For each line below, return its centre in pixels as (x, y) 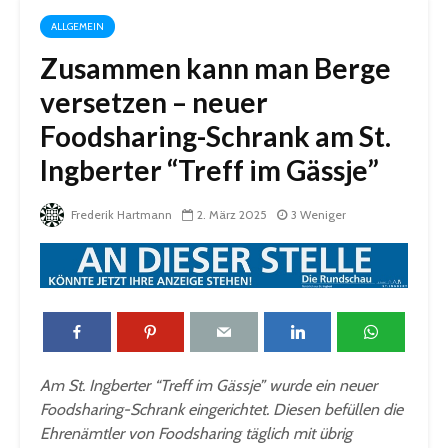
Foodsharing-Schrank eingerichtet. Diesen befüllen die (221, 410)
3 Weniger (318, 214)
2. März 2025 (232, 214)
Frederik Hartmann (120, 214)
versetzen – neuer (154, 101)
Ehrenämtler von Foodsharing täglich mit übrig (196, 434)
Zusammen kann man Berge (215, 67)
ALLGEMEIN (77, 26)
